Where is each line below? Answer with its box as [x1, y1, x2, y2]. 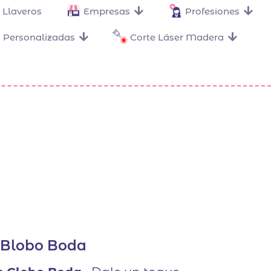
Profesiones [185, 5, 240, 17]
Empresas [83, 5, 130, 17]
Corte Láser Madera [129, 31, 224, 43]
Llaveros [2, 5, 42, 17]
